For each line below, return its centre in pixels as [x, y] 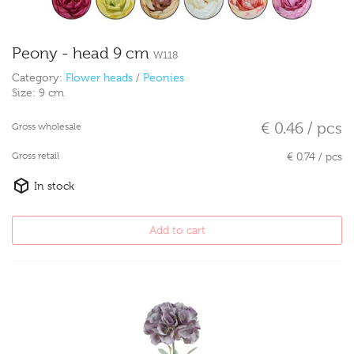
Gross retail [36, 156]
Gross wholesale [47, 127]
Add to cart [177, 230]
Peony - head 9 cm [83, 54]
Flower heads [99, 78]
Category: [39, 78]
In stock [53, 186]
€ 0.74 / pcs [314, 157]
